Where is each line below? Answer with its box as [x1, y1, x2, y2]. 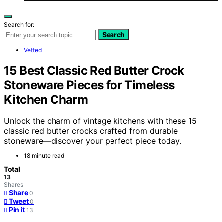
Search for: [4, 20, 34, 28]
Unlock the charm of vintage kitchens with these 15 [4, 116, 197, 126]
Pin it [9, 205, 25, 214]
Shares [4, 181, 23, 189]
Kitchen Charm [4, 92, 88, 107]
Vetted [24, 46, 42, 54]
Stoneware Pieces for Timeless [4, 77, 175, 92]
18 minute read [24, 152, 64, 160]
